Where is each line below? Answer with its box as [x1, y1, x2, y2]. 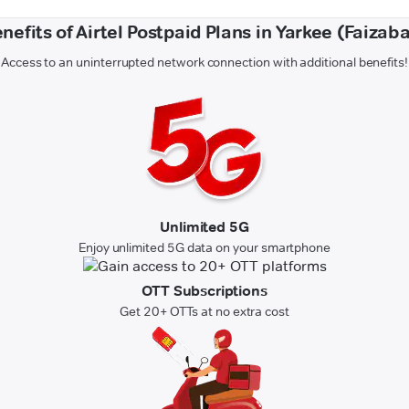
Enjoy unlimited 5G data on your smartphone [78, 239, 331, 257]
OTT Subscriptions [142, 282, 267, 300]
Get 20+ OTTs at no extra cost [120, 303, 289, 320]
